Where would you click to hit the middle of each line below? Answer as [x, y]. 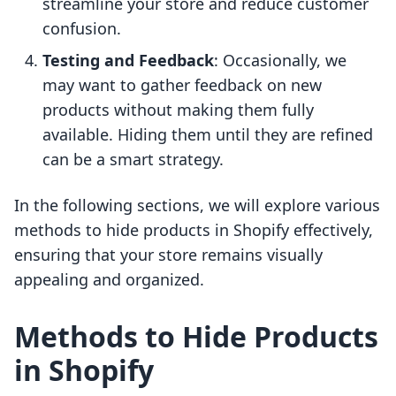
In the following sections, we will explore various [197, 206]
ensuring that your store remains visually [168, 255]
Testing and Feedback [128, 61]
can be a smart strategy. [133, 160]
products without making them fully [178, 110]
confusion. [82, 29]
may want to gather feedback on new [182, 85]
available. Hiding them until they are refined [208, 135]
